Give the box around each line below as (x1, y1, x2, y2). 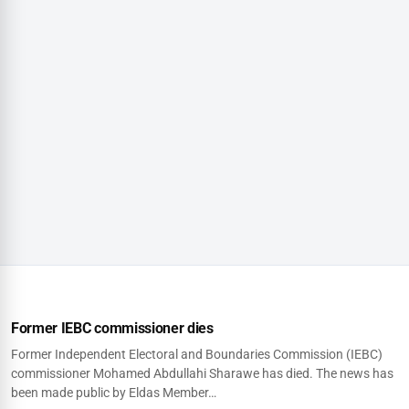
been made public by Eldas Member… (11, 384, 216, 400)
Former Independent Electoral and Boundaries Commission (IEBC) (11, 346, 383, 362)
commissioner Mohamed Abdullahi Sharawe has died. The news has (11, 365, 393, 381)
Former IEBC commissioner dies (11, 319, 214, 337)
